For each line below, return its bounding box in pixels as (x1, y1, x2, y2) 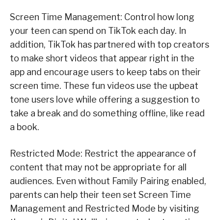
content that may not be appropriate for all (10, 162, 187, 173)
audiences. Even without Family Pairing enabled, (10, 176, 206, 187)
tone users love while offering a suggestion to (10, 94, 200, 105)
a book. (10, 122, 39, 133)
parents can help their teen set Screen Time (10, 190, 191, 200)
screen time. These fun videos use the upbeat (10, 81, 198, 91)
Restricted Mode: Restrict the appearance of (10, 148, 196, 159)
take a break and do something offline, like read (10, 108, 205, 119)
